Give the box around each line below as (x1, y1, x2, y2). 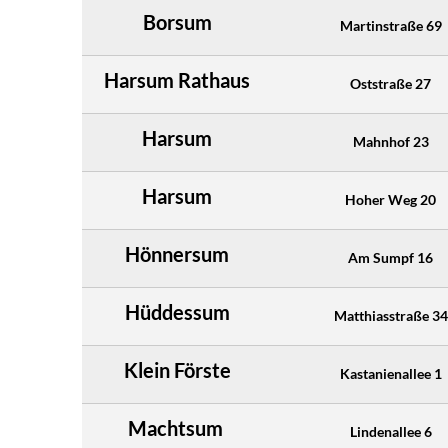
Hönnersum (125, 242, 229, 266)
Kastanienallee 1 (339, 365, 442, 382)
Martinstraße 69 (339, 17, 442, 34)
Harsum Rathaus (104, 68, 250, 92)
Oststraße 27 (350, 75, 431, 92)
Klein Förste (123, 358, 231, 382)
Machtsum (127, 416, 227, 440)
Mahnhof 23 (352, 133, 429, 150)
